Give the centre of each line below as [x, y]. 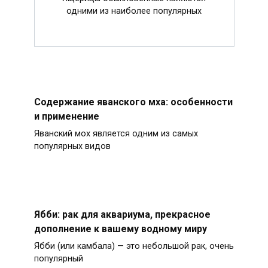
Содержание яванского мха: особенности [133, 102]
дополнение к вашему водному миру [120, 229]
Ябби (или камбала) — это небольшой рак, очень [134, 246]
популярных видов [72, 146]
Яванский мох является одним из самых [116, 133]
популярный [58, 258]
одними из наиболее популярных [134, 11]
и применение [66, 116]
